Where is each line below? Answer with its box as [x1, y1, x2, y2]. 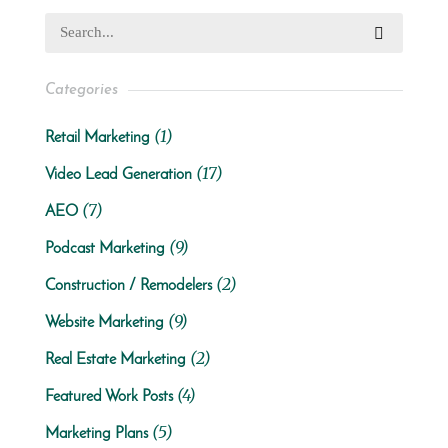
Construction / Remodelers [44, 277, 212, 294]
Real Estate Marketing [44, 351, 186, 368]
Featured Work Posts [44, 388, 173, 405]
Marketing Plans [44, 425, 148, 442]
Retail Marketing [44, 129, 150, 146]
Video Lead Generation [44, 166, 192, 183]
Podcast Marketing [44, 240, 165, 257]
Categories [44, 82, 118, 98]
